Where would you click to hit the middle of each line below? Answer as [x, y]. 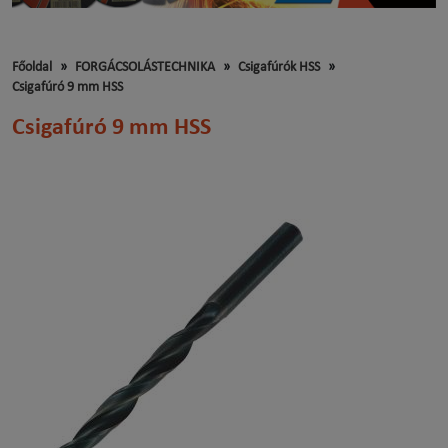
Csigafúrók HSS [279, 68]
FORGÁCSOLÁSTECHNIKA [145, 68]
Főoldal [32, 68]
